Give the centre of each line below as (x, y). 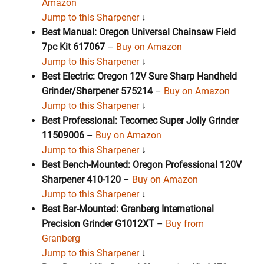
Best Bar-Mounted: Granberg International (128, 209)
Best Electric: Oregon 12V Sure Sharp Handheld (139, 77)
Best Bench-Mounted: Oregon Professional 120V (142, 165)
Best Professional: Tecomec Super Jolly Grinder (140, 121)
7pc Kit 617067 (73, 47)
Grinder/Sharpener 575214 (97, 91)
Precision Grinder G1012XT (98, 224)
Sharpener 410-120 (82, 180)
